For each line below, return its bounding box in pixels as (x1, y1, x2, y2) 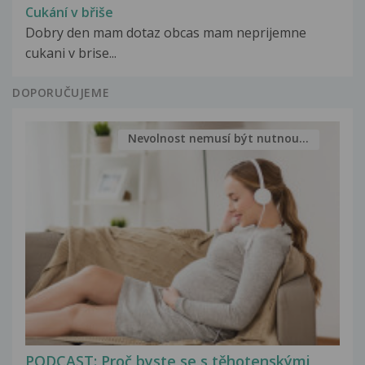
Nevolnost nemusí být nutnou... (128, 130, 310, 147)
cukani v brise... (25, 43, 117, 62)
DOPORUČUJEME (12, 84, 110, 100)
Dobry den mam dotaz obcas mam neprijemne (25, 23, 306, 42)
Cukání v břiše (25, 2, 113, 21)
